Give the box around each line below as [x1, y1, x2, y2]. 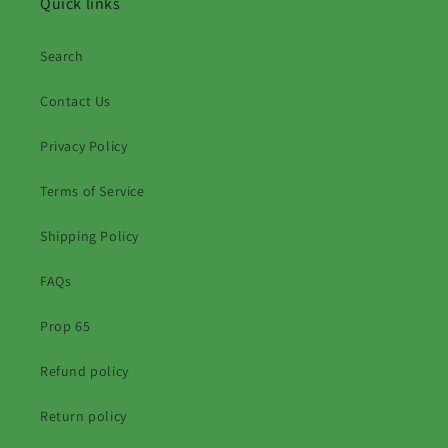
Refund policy [40, 362, 129, 381]
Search [40, 47, 84, 66]
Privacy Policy [40, 137, 128, 156]
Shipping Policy [40, 227, 139, 246]
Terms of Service [40, 182, 145, 201]
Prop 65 [40, 317, 91, 336]
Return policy [40, 407, 127, 426]
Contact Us [40, 92, 111, 111]
